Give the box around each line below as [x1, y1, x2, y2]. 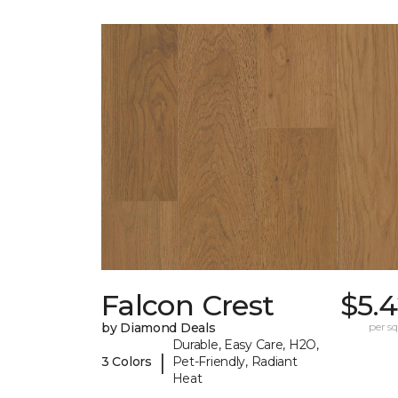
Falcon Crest [101, 288, 275, 323]
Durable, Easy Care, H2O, [171, 337, 319, 354]
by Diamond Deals [101, 320, 216, 337]
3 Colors [101, 354, 152, 370]
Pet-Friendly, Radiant [171, 354, 298, 370]
